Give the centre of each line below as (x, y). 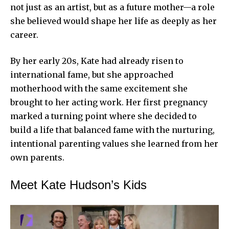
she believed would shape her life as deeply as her (113, 21)
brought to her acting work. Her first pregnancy (109, 102)
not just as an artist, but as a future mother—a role (112, 7)
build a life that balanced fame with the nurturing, (112, 130)
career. (24, 35)
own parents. (37, 157)
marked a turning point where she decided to (104, 116)
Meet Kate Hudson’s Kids (78, 185)
